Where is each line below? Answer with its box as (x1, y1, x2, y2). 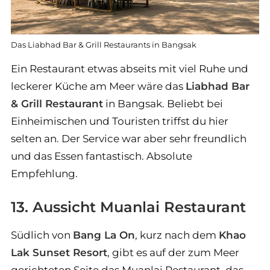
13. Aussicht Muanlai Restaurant (11, 198, 246, 216)
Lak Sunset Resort (11, 246, 107, 259)
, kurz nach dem (135, 229, 219, 241)
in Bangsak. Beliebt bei (103, 98, 223, 110)
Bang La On (73, 229, 135, 241)
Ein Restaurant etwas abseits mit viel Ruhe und (11, 63, 248, 75)
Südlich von (11, 229, 73, 241)
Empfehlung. (11, 168, 78, 180)
